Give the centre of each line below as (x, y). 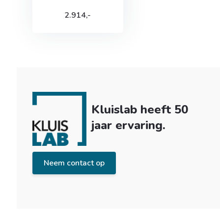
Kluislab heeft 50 (139, 110)
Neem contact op (74, 163)
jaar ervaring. (128, 125)
